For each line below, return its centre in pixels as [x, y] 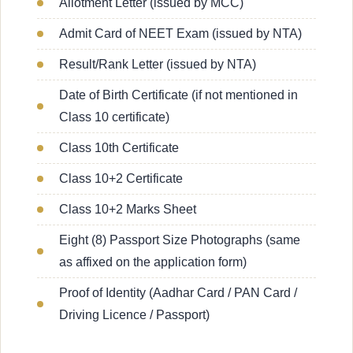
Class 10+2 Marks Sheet [128, 210]
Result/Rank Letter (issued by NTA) [158, 65]
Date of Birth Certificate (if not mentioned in [178, 95]
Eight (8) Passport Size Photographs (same [180, 240]
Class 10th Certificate [119, 148]
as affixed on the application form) [153, 262]
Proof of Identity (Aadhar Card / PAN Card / [178, 293]
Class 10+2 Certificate [121, 179]
